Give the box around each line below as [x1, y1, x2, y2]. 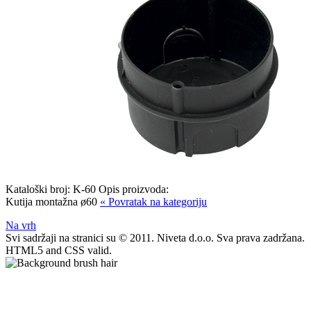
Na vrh [6, 219, 36, 231]
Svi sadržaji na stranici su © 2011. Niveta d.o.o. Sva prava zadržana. [6, 231, 305, 244]
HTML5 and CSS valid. [6, 244, 112, 256]
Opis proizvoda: [99, 183, 169, 195]
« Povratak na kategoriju [100, 195, 207, 208]
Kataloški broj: [6, 183, 73, 195]
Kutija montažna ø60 [6, 195, 100, 208]
